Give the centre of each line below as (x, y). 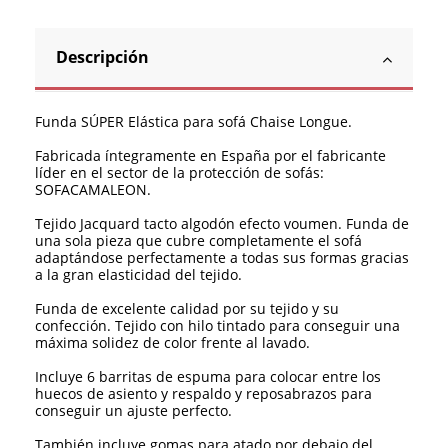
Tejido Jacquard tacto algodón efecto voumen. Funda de (222, 224)
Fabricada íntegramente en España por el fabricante (210, 156)
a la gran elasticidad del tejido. (138, 275)
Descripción (102, 57)
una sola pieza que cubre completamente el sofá (198, 241)
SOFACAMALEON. (93, 190)
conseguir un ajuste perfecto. (133, 411)
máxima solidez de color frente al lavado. (172, 343)
